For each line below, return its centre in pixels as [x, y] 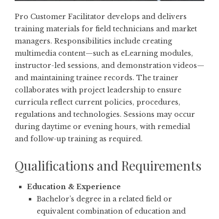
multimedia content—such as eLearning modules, [104, 53]
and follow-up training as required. [79, 139]
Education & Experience [74, 186]
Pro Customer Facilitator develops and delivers [101, 16]
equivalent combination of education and [111, 211]
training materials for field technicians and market [106, 29]
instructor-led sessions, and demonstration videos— [109, 65]
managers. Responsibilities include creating [93, 41]
